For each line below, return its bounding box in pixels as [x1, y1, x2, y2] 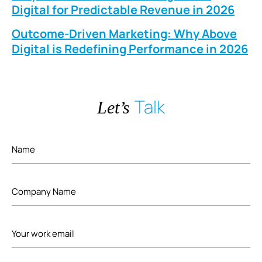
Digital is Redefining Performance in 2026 [12, 41, 248, 57]
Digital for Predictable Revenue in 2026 [12, 2, 235, 18]
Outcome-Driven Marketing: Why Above [12, 26, 237, 42]
